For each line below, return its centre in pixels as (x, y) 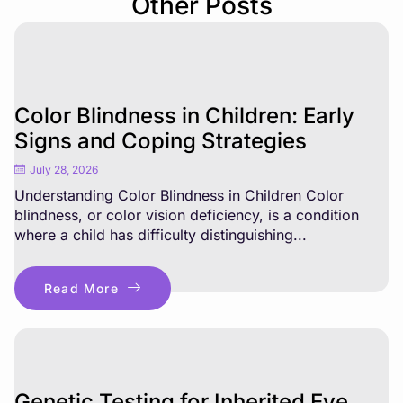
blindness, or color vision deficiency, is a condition (187, 215)
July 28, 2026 (64, 169)
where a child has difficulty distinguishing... (161, 234)
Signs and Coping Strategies (161, 140)
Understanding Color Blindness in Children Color (179, 195)
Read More (81, 288)
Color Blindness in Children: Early (184, 115)
